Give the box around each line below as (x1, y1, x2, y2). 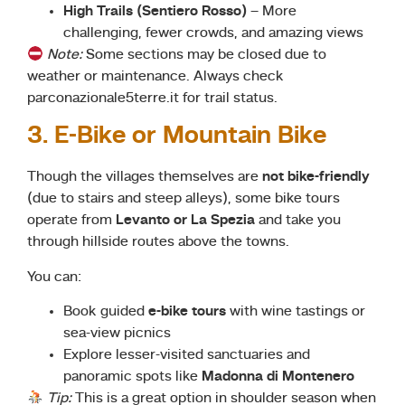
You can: (27, 269, 81, 285)
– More (247, 5, 297, 20)
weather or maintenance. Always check (27, 70, 284, 85)
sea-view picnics (63, 326, 171, 342)
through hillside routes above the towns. (27, 235, 289, 250)
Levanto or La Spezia (116, 213, 255, 229)
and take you (255, 213, 341, 229)
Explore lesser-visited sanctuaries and (63, 348, 310, 363)
